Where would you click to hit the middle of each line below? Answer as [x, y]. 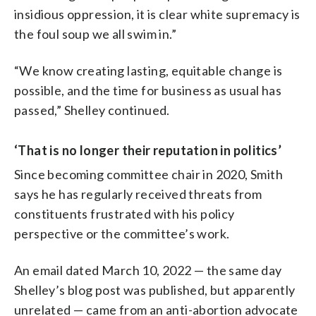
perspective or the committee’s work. [122, 233]
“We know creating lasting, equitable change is [148, 70]
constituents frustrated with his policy [124, 213]
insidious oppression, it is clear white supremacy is [157, 14]
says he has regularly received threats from [138, 194]
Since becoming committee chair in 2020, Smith [148, 174]
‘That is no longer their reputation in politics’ [148, 150]
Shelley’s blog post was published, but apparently [155, 290]
